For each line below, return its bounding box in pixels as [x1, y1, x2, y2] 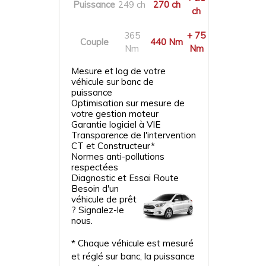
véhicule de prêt [71, 194, 137, 205]
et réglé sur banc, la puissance [71, 251, 195, 262]
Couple [80, 36, 109, 47]
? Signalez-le [71, 204, 124, 216]
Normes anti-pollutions [71, 151, 164, 162]
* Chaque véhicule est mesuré [71, 237, 194, 249]
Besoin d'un [71, 183, 119, 194]
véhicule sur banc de [71, 76, 154, 87]
